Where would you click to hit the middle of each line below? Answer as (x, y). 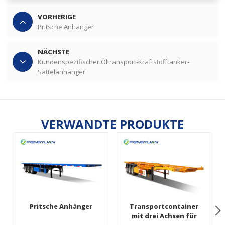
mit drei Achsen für (164, 216)
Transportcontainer (164, 207)
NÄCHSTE (53, 52)
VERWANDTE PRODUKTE (113, 124)
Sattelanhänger (62, 72)
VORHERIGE (57, 17)
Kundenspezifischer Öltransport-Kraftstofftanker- (114, 62)
